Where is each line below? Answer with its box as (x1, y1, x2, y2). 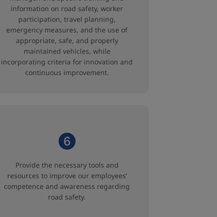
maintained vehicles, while (23, 46, 110, 56)
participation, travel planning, (18, 15, 116, 24)
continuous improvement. (25, 68, 109, 77)
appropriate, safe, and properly (15, 36, 118, 45)
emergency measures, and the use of (6, 25, 127, 34)
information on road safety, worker (11, 4, 123, 13)
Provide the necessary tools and (15, 160, 119, 170)
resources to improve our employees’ (7, 171, 127, 180)
